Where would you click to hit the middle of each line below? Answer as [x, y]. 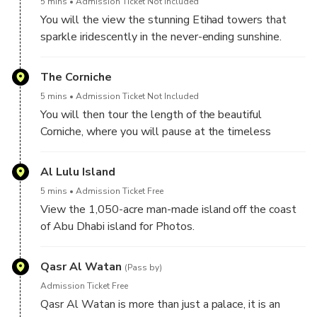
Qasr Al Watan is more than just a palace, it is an [161, 305]
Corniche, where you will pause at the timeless [156, 132]
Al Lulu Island [78, 172]
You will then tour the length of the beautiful [151, 115]
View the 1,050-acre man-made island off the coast [169, 210]
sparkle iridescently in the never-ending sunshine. [161, 37]
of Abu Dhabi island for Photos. [117, 227]
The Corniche [76, 77]
